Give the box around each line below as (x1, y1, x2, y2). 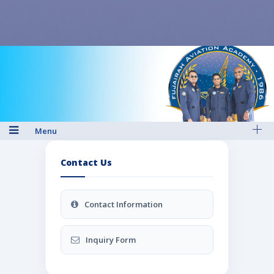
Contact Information (84, 198, 163, 210)
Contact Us (61, 156, 112, 168)
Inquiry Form (86, 234, 136, 245)
